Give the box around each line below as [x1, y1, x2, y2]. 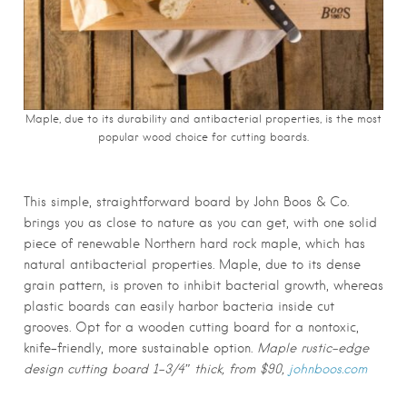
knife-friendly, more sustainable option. [24, 340, 257, 355]
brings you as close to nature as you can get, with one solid [24, 214, 377, 230]
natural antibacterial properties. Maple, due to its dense [24, 256, 361, 272]
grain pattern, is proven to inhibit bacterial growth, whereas [24, 277, 383, 293]
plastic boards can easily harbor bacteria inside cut [24, 298, 334, 313]
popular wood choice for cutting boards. [98, 130, 309, 144]
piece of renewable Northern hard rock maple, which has [24, 235, 365, 251]
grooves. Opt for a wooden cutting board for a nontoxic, [24, 319, 359, 334]
